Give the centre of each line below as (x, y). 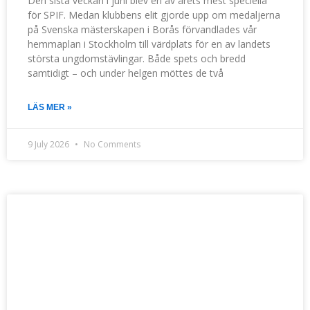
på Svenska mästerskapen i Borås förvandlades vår (142, 30)
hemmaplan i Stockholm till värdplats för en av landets (149, 44)
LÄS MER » (50, 108)
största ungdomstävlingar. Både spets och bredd (137, 59)
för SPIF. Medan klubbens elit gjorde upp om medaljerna (154, 15)
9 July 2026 (49, 145)
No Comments (111, 145)
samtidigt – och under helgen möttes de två (126, 73)
